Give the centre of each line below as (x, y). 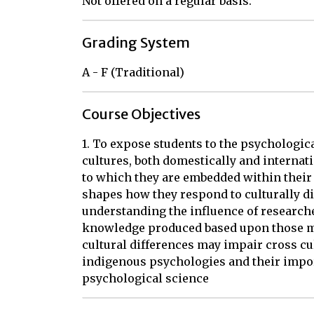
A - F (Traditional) (133, 72)
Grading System (136, 42)
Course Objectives (141, 114)
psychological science (145, 278)
